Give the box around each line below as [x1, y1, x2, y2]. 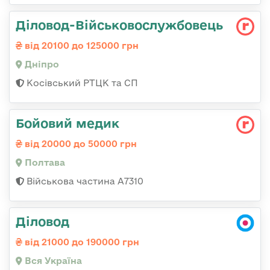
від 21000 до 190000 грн [22, 237, 139, 248]
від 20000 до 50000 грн [22, 139, 137, 149]
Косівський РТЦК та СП [24, 78, 138, 89]
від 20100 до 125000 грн [22, 40, 139, 51]
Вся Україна [22, 256, 82, 266]
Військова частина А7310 [24, 176, 143, 187]
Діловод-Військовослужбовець [16, 17, 223, 33]
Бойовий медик [16, 116, 119, 131]
